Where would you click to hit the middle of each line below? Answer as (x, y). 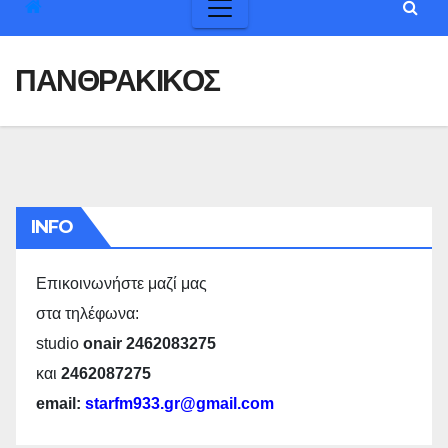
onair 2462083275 (149, 343)
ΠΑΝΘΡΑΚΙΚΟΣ (117, 80)
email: (60, 403)
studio (59, 343)
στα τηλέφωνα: (87, 313)
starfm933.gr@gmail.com (179, 403)
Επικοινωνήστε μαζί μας (121, 283)
